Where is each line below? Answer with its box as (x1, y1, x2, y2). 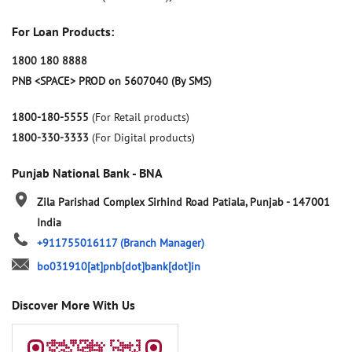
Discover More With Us (12, 297, 135, 313)
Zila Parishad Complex (37, 195, 145, 210)
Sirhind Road (148, 195, 209, 210)
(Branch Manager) (120, 236, 204, 251)
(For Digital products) (92, 130, 195, 145)
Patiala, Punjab (212, 195, 286, 210)
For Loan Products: (12, 24, 114, 40)
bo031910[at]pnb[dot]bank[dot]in (37, 259, 200, 274)
